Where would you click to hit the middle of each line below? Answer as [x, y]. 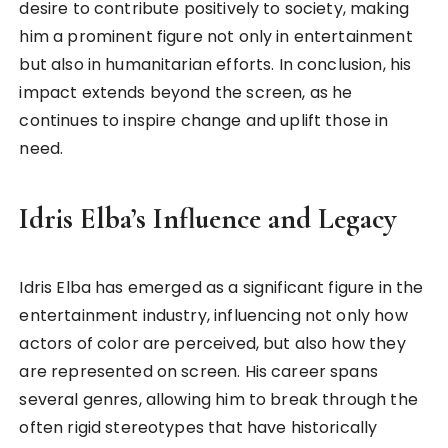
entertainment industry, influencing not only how [213, 316]
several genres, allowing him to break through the [218, 400]
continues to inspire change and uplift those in [204, 121]
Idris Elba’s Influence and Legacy [208, 219]
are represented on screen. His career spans [198, 372]
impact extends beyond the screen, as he [186, 93]
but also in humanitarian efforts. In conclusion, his [215, 65]
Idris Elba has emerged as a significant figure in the [221, 288]
